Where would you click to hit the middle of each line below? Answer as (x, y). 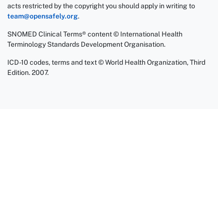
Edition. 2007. (28, 73)
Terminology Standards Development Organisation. (86, 44)
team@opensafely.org (43, 16)
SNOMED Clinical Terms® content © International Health (95, 34)
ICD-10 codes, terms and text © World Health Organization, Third (106, 62)
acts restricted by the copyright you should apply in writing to (101, 6)
